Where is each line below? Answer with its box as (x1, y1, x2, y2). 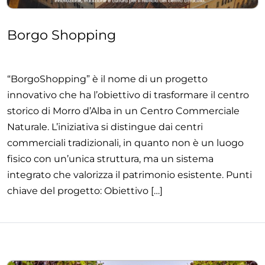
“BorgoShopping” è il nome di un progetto (7, 73, 208, 85)
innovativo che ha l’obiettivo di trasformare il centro (7, 89, 249, 101)
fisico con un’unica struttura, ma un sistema (7, 153, 214, 165)
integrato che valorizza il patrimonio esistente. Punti (7, 169, 252, 181)
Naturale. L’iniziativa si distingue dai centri (7, 121, 203, 133)
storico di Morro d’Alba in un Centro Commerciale (7, 105, 240, 117)
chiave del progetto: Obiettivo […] (7, 185, 163, 197)
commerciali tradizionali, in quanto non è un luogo (7, 137, 244, 149)
